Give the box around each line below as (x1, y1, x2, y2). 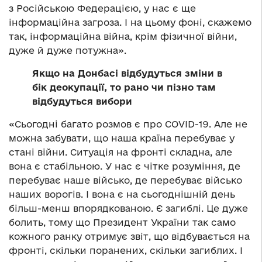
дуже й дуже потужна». (9, 44, 126, 56)
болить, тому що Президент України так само (9, 216, 236, 227)
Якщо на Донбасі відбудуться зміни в (32, 67, 222, 78)
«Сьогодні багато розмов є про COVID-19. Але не (9, 118, 247, 129)
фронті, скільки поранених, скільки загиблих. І (9, 244, 243, 256)
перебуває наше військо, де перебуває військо (9, 174, 242, 185)
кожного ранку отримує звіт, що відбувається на (9, 230, 250, 242)
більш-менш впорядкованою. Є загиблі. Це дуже (9, 202, 248, 213)
